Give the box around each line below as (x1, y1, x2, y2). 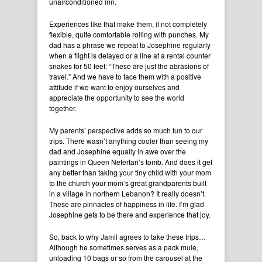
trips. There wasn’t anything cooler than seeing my (49, 136, 208, 146)
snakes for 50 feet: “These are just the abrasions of (49, 61, 209, 71)
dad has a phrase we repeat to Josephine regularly (49, 40, 211, 50)
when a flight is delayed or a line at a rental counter (49, 50, 211, 61)
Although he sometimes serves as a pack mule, (49, 242, 198, 253)
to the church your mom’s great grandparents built (49, 178, 206, 188)
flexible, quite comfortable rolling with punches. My (49, 29, 209, 40)
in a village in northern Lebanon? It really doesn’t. (49, 188, 206, 199)
